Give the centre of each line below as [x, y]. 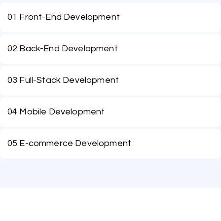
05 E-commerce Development [69, 143]
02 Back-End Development [63, 49]
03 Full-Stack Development [63, 80]
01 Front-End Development [64, 17]
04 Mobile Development [56, 112]
